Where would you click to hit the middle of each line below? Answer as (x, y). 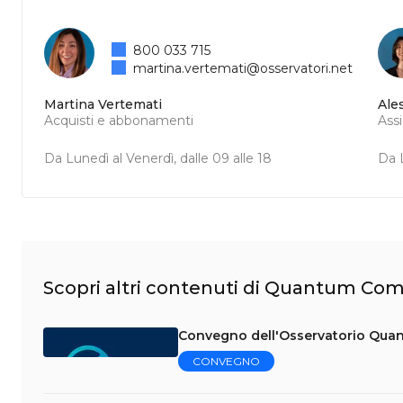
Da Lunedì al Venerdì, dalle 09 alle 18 (158, 158)
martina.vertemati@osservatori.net (243, 68)
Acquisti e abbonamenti (119, 121)
